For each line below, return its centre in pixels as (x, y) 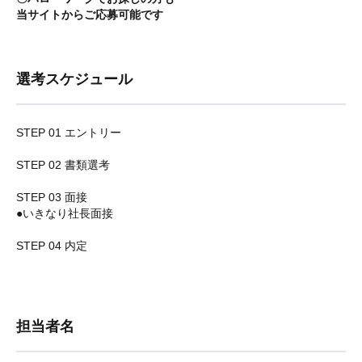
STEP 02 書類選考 (63, 165)
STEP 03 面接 (52, 197)
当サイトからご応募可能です (90, 15)
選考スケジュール (74, 79)
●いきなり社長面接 (65, 213)
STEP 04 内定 (52, 246)
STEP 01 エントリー (69, 133)
